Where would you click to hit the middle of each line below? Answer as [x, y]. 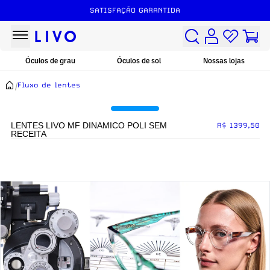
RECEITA [28, 134]
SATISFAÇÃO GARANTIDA [135, 10]
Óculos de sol [139, 60]
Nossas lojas [224, 60]
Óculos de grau [50, 60]
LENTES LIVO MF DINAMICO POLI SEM [89, 125]
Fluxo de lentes [49, 85]
